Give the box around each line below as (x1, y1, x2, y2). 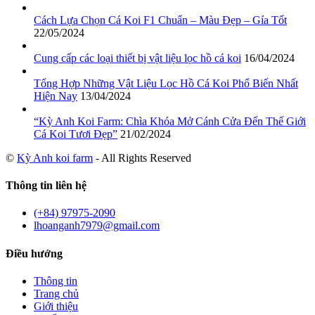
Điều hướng (6, 247, 63, 259)
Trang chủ (34, 287, 79, 300)
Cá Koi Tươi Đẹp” (34, 127, 117, 140)
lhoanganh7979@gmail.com (34, 219, 160, 232)
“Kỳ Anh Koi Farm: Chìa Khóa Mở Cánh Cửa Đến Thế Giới (34, 115, 306, 127)
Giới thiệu (34, 300, 78, 312)
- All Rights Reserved (93, 151, 191, 164)
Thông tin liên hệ (6, 179, 86, 192)
